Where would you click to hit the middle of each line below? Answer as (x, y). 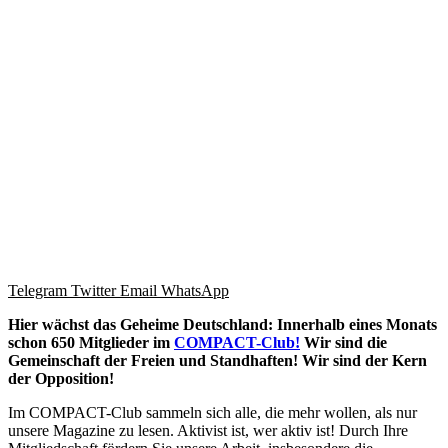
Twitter (93, 291)
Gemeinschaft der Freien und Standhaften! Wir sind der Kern (217, 361)
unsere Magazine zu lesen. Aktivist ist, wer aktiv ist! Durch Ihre (208, 431)
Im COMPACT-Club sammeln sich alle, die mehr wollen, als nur (212, 413)
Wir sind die (343, 343)
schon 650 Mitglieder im (91, 343)
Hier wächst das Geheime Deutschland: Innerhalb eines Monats (222, 325)
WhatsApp (195, 291)
